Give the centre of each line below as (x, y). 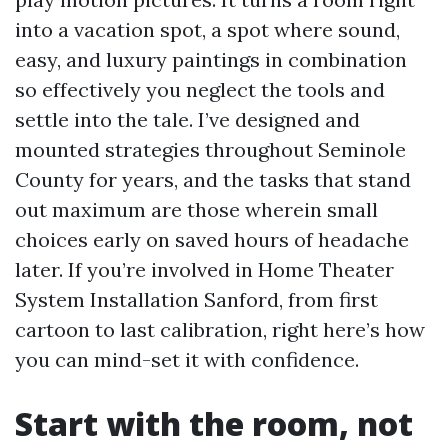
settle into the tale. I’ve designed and (187, 119)
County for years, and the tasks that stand (213, 179)
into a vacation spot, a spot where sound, (207, 29)
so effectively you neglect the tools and (200, 89)
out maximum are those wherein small (196, 209)
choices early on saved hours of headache (212, 239)
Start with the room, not (214, 423)
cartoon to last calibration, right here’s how (220, 329)
